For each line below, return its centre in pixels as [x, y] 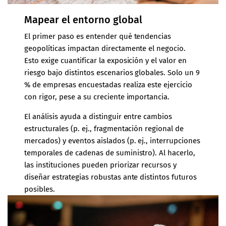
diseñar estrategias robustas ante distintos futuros [110, 177]
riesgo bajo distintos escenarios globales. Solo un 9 [112, 73]
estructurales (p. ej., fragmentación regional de [104, 129]
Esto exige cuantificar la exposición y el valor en [105, 61]
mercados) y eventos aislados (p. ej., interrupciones [112, 141]
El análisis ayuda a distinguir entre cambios [98, 117]
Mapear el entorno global [83, 20]
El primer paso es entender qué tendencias [98, 37]
